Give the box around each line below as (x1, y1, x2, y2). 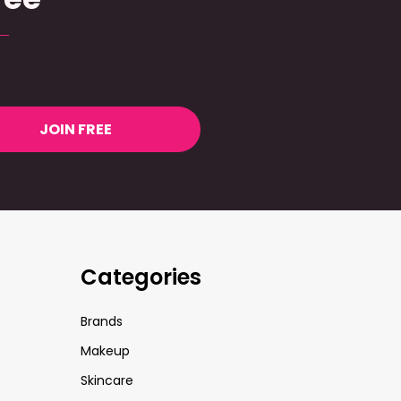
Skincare (80, 371, 133, 389)
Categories (80, 262, 201, 292)
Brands (80, 312, 123, 330)
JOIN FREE (38, 119, 112, 140)
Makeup (80, 342, 130, 360)
